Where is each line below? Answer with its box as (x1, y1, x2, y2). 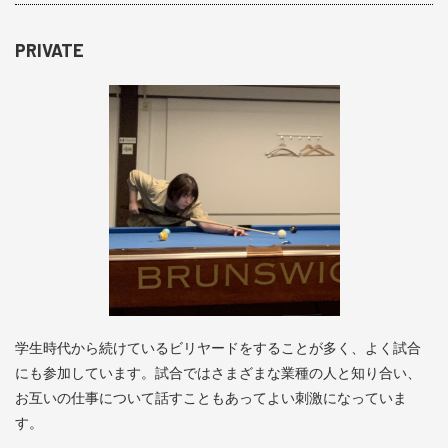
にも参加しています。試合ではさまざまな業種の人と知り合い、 (15, 365, 421, 382)
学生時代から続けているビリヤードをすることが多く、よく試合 (15, 340, 421, 357)
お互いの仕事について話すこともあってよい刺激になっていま (15, 390, 407, 407)
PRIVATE (15, 39, 84, 62)
